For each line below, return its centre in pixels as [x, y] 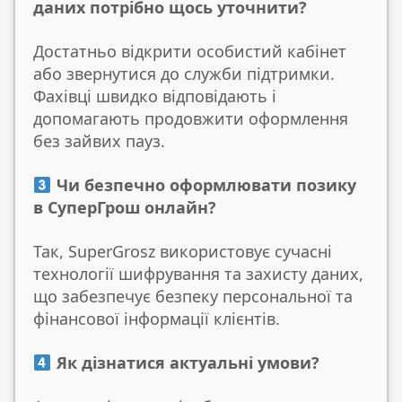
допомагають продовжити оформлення [191, 119]
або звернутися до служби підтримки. [184, 74]
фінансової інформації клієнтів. [157, 319]
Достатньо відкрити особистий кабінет [190, 52]
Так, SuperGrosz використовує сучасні [183, 252]
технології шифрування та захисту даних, [198, 274]
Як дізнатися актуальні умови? [185, 363]
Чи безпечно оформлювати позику [204, 185]
